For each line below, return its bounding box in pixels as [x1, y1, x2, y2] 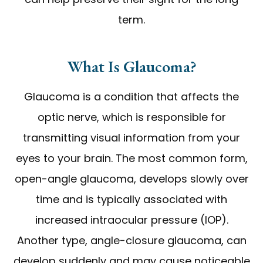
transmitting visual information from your [23, 130, 240, 145]
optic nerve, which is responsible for [37, 110, 226, 124]
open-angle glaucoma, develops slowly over [14, 171, 249, 186]
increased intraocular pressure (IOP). [35, 213, 228, 227]
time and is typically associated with [36, 192, 227, 207]
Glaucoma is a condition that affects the [24, 89, 239, 104]
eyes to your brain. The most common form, [15, 151, 248, 166]
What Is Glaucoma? [66, 56, 197, 77]
